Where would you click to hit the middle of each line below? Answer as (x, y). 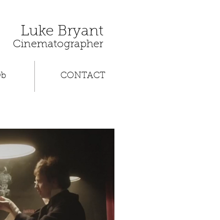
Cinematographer (58, 45)
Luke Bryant (62, 32)
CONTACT (83, 76)
